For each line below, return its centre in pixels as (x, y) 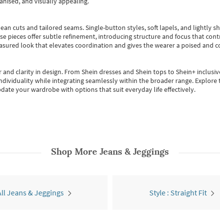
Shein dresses (102, 72)
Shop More (75, 151)
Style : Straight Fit (178, 192)
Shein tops (151, 72)
